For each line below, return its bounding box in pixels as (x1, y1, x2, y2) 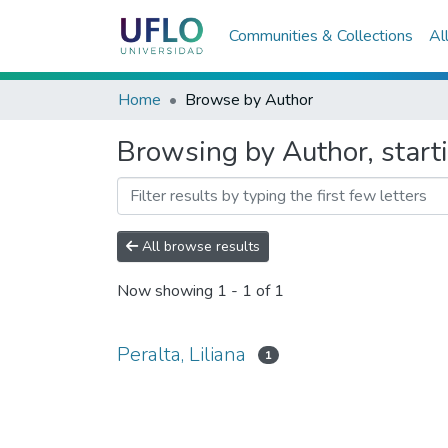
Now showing (117, 280, 217, 303)
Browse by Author (185, 89, 313, 111)
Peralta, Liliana (117, 341, 246, 368)
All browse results (138, 237, 260, 256)
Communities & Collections (228, 25, 413, 47)
